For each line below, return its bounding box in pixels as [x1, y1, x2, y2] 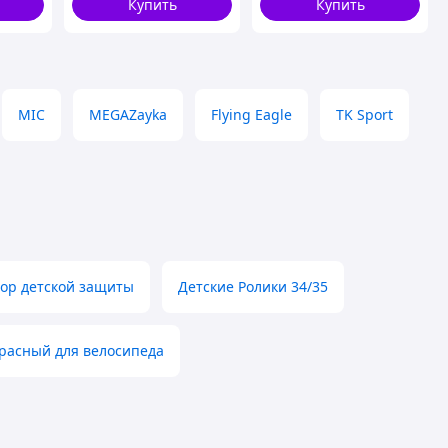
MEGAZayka [89, 105, 167, 124]
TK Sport [336, 105, 393, 124]
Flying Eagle [211, 105, 292, 124]
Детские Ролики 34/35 [178, 277, 328, 296]
